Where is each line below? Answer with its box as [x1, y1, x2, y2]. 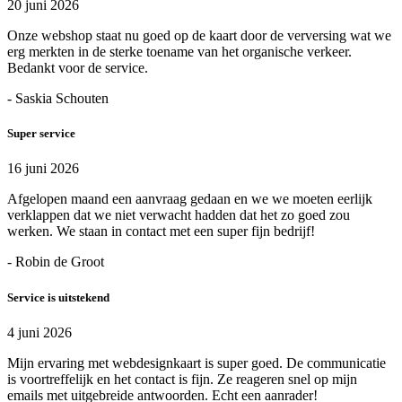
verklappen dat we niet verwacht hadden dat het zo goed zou [7, 207, 350, 223]
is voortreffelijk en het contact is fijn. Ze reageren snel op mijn [7, 371, 357, 387]
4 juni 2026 [7, 324, 72, 340]
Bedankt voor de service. [7, 60, 148, 76]
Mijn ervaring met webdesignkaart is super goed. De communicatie [7, 354, 386, 371]
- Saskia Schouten [7, 91, 109, 107]
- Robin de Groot [7, 254, 104, 270]
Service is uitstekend [7, 290, 109, 304]
